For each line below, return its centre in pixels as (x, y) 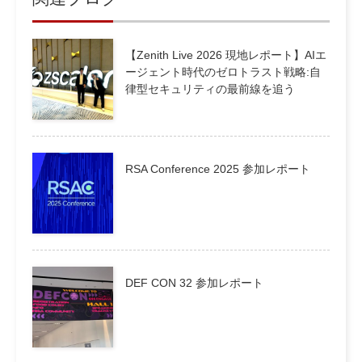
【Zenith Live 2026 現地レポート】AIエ (226, 55)
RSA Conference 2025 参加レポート (218, 168)
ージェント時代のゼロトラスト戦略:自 (223, 72)
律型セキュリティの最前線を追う (210, 88)
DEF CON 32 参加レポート (194, 282)
